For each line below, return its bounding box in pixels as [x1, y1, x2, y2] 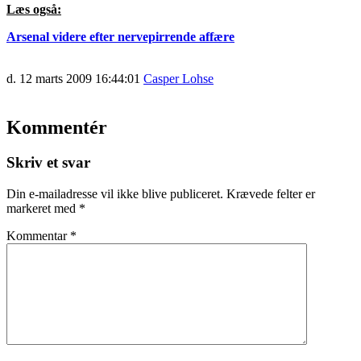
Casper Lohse [143, 71, 214, 85]
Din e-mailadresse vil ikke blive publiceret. [6, 187, 223, 201]
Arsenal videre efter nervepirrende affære [6, 29, 234, 44]
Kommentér [6, 116, 107, 138]
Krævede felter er [226, 187, 315, 201]
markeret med [6, 201, 79, 216]
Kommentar [6, 229, 70, 243]
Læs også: [6, 2, 61, 16]
